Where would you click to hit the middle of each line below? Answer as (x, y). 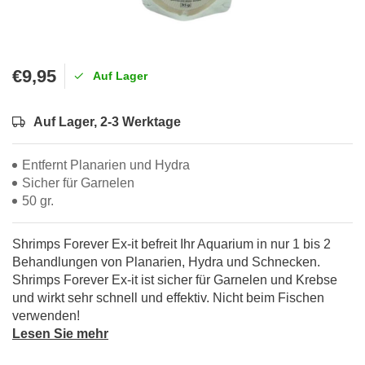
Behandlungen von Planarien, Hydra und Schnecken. (166, 262)
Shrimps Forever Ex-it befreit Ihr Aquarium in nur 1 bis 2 (172, 244)
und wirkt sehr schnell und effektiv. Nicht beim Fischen (168, 298)
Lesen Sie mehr (60, 334)
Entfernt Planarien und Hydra (106, 165)
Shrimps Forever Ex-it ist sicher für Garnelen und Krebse (175, 280)
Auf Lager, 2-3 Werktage (107, 122)
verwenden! (46, 316)
